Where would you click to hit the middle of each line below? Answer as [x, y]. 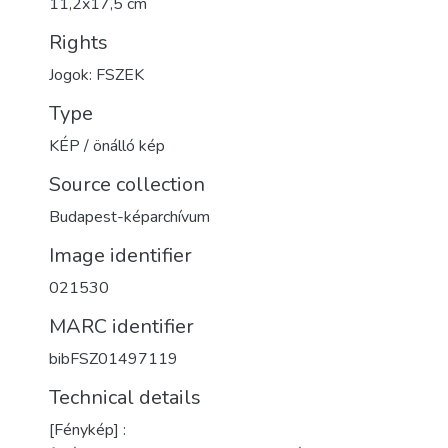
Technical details [125, 397]
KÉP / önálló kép [107, 146]
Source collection [127, 184]
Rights [78, 42]
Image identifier [120, 255]
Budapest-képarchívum [129, 217]
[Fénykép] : [87, 430]
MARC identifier [121, 326]
